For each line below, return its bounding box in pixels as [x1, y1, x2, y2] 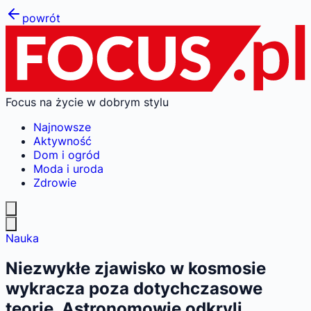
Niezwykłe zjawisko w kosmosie [6, 258, 266, 279]
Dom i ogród [33, 147, 100, 162]
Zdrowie [33, 175, 76, 190]
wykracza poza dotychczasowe [6, 278, 262, 299]
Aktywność [33, 133, 92, 148]
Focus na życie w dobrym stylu [6, 94, 169, 109]
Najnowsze [33, 119, 91, 134]
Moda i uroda [33, 161, 103, 176]
